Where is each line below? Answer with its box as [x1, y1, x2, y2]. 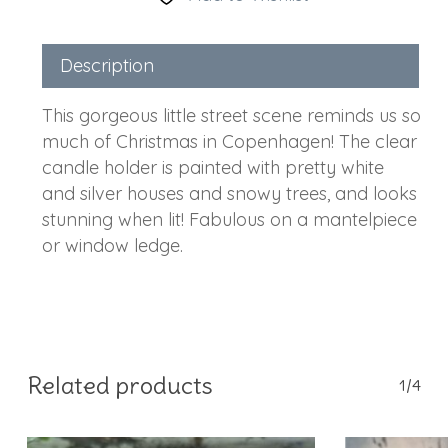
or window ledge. [41, 234, 183, 258]
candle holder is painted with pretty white [41, 156, 384, 180]
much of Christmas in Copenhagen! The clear [41, 130, 417, 154]
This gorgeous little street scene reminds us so [41, 104, 421, 128]
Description [59, 54, 154, 78]
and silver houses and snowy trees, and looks [41, 182, 417, 206]
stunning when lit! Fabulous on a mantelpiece [41, 208, 417, 232]
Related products [26, 370, 213, 401]
